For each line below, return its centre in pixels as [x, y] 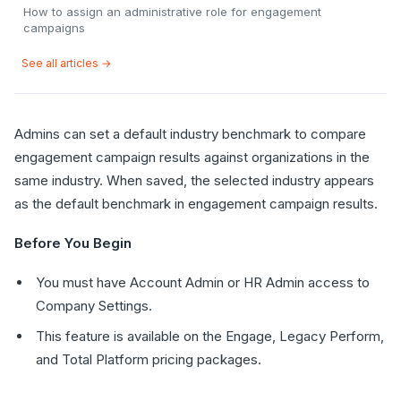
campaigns [54, 28]
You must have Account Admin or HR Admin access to [203, 282]
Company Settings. [94, 306]
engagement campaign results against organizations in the [192, 157]
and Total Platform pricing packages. [149, 359]
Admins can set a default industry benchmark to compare [190, 134]
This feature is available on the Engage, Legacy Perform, [210, 336]
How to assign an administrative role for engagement [172, 12]
